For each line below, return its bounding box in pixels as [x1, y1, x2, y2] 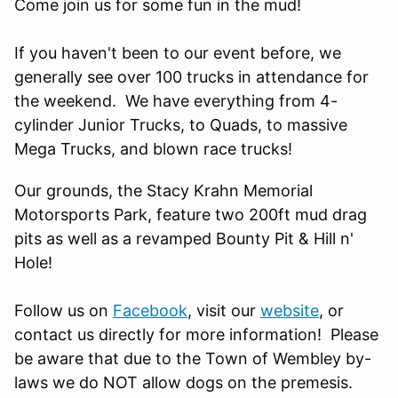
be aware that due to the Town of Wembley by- [14, 348, 371, 368]
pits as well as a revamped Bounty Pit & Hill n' [14, 228, 354, 248]
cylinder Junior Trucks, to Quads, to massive [14, 115, 347, 134]
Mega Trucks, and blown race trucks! [14, 139, 292, 158]
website [260, 300, 319, 320]
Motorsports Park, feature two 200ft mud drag [14, 204, 367, 224]
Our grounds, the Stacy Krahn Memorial [14, 180, 313, 200]
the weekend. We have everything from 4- [14, 91, 338, 110]
